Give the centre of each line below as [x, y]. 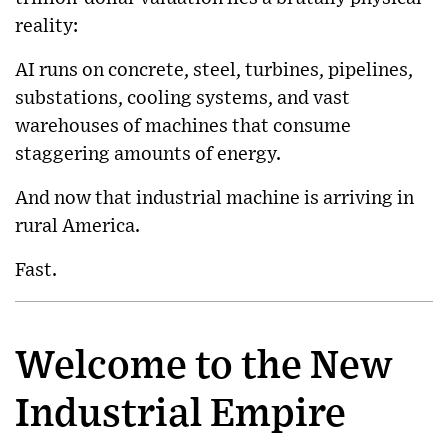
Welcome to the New [204, 365]
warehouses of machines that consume [183, 126]
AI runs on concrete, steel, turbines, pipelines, [214, 70]
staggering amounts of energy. [148, 154]
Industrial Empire [180, 413]
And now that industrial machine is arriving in [214, 198]
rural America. [77, 226]
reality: [46, 26]
